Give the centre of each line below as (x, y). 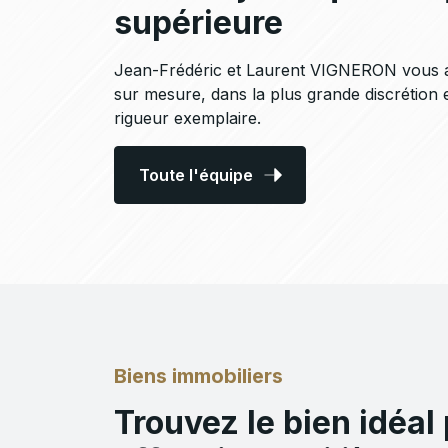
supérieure (198, 23)
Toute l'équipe (196, 175)
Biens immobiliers (198, 376)
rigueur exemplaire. (187, 118)
